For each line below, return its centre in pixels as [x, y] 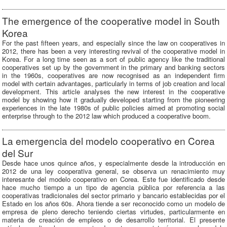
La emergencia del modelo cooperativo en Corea [108, 141]
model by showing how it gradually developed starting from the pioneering [113, 99]
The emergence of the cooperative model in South [111, 20]
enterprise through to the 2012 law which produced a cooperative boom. [106, 116]
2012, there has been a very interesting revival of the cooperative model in [113, 51]
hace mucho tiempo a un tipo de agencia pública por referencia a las [113, 187]
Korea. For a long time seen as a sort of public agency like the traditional [113, 59]
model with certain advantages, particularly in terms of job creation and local [113, 83]
